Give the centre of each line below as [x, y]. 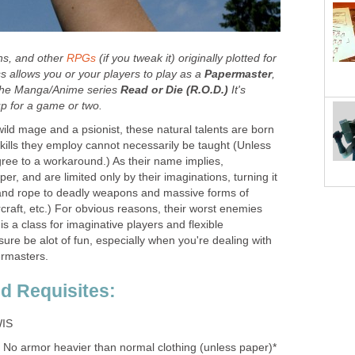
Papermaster [238, 74]
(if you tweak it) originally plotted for [186, 58]
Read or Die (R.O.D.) [174, 90]
